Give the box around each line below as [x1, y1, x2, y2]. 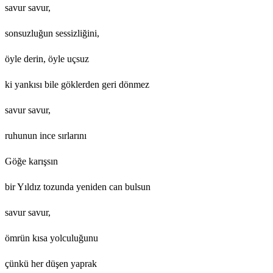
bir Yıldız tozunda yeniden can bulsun [5, 181, 151, 192]
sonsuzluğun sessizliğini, [5, 27, 99, 38]
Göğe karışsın [5, 155, 58, 166]
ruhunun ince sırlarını [5, 130, 87, 141]
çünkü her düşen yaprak [5, 258, 97, 269]
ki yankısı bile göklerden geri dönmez [5, 79, 149, 90]
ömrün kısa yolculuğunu [5, 232, 98, 243]
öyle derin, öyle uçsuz [5, 53, 89, 64]
